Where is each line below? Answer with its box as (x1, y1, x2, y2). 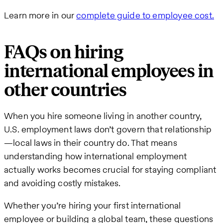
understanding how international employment (4, 150, 187, 163)
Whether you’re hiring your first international (4, 199, 181, 212)
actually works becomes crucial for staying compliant (4, 163, 217, 176)
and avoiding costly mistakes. (4, 177, 121, 190)
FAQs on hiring (4, 41, 123, 64)
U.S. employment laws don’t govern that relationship (4, 123, 212, 136)
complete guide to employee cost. (76, 8, 215, 21)
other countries (4, 79, 126, 102)
